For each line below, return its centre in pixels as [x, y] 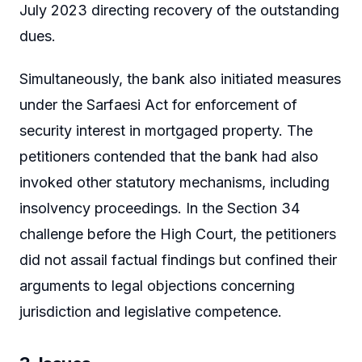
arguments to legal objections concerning [157, 286]
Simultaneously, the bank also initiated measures [180, 79]
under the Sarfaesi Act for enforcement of [158, 105]
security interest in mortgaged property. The [166, 131]
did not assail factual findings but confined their [178, 260]
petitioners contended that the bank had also [169, 157]
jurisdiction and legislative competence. [151, 312]
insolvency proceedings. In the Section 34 [160, 208]
